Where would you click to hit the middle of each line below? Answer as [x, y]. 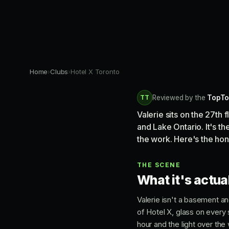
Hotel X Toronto [95, 72]
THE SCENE [159, 165]
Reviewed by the [180, 98]
